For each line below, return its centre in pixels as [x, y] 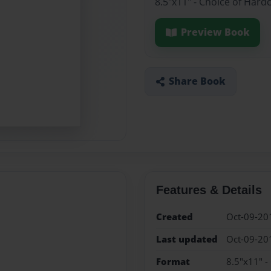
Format [173, 262]
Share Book [197, 81]
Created [174, 217]
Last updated [187, 239]
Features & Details [209, 190]
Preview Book [215, 32]
